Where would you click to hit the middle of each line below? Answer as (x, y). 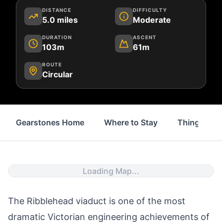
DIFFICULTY (150, 10)
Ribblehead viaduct (68, 201)
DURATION (57, 37)
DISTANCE (57, 10)
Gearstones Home (50, 122)
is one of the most (147, 201)
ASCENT (145, 37)
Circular (57, 74)
